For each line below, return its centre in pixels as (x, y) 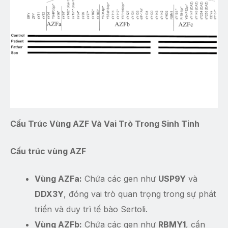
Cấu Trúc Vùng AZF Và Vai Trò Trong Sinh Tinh (105, 124)
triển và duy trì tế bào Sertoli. (91, 209)
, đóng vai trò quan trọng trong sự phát (140, 194)
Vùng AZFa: (58, 179)
